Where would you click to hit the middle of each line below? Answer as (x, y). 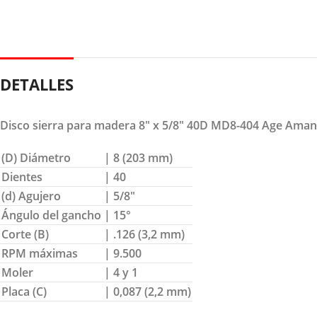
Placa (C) (24, 291)
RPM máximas (40, 253)
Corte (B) (25, 234)
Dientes (22, 177)
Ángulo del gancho (51, 215)
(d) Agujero (31, 196)
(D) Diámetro (36, 157)
